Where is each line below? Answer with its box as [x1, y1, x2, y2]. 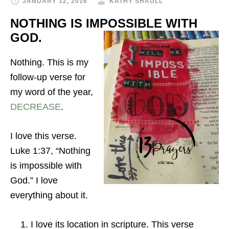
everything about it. [10, 190, 88, 200]
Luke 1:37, [10, 146, 53, 156]
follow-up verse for [10, 72, 85, 82]
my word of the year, [10, 87, 93, 97]
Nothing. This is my [10, 57, 88, 67]
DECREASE [10, 102, 61, 112]
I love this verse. [10, 131, 77, 141]
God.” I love [10, 175, 58, 186]
